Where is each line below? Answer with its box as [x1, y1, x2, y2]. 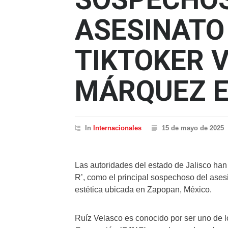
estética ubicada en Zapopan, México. [75, 185, 212, 194]
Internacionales [93, 124, 141, 132]
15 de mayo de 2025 [162, 124, 224, 132]
